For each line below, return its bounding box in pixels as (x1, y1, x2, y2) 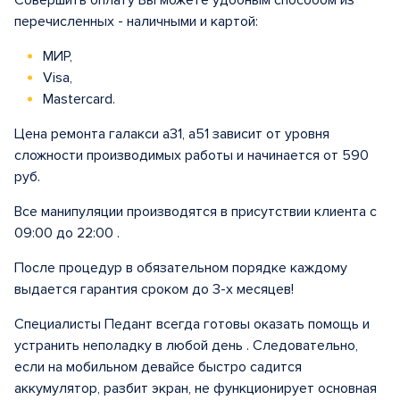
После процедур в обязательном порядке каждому (14, 259, 347, 277)
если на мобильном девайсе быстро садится (14, 358, 302, 376)
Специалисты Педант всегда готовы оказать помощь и (14, 315, 370, 333)
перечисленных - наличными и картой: (14, 12, 258, 30)
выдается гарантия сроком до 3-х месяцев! (14, 280, 294, 298)
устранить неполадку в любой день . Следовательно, (14, 337, 358, 354)
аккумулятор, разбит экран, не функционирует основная (14, 379, 377, 397)
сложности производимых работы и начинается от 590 (14, 146, 369, 164)
